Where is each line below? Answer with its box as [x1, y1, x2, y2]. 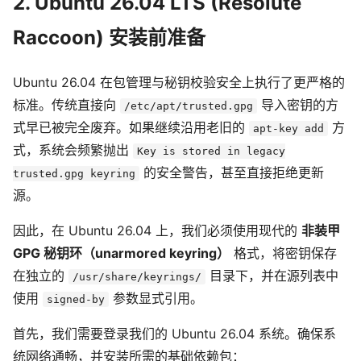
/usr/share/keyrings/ [73, 270, 201, 283]
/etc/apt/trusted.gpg [124, 99, 253, 112]
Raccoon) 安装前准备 [13, 25, 205, 49]
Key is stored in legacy [137, 144, 285, 157]
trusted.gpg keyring [13, 167, 135, 180]
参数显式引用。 [109, 289, 203, 306]
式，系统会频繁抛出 [13, 141, 133, 158]
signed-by [47, 293, 105, 305]
